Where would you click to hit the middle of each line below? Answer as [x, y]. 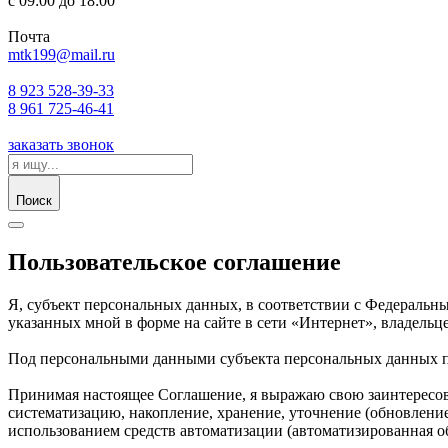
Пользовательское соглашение [174, 261]
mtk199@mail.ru [61, 54]
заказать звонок [61, 144]
